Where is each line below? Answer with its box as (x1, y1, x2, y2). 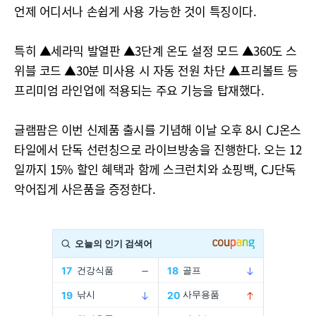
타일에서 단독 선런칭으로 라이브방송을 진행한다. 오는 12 (14, 140, 302, 158)
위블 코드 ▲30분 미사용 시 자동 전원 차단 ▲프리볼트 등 (14, 61, 298, 79)
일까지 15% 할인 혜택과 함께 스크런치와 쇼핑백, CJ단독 (14, 160, 296, 178)
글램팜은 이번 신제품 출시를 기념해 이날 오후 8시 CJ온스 (14, 121, 301, 138)
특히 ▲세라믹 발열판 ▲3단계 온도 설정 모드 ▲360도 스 (14, 42, 297, 59)
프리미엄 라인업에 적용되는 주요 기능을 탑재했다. (14, 81, 265, 99)
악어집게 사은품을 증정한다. (14, 180, 156, 197)
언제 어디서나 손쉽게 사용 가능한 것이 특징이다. (14, 2, 257, 20)
